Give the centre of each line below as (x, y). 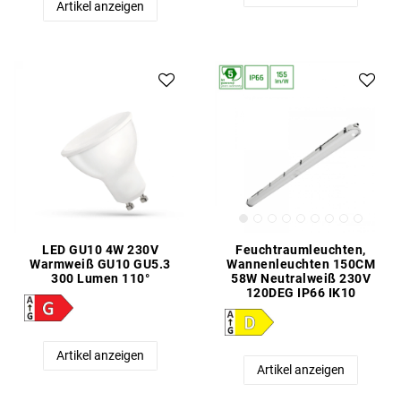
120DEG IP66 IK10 (301, 292)
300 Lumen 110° (100, 278)
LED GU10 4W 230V (100, 249)
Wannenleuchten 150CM (301, 264)
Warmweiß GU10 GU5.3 (100, 264)
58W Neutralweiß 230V (301, 278)
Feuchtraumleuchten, (301, 249)
